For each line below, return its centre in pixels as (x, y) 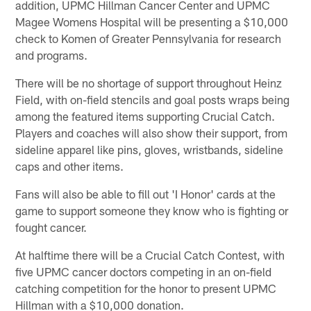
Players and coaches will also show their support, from (152, 132)
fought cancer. (51, 227)
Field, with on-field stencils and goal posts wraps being (153, 99)
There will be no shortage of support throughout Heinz (149, 82)
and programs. (52, 54)
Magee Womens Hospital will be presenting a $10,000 (152, 21)
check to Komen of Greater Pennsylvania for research (149, 38)
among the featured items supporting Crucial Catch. (145, 116)
